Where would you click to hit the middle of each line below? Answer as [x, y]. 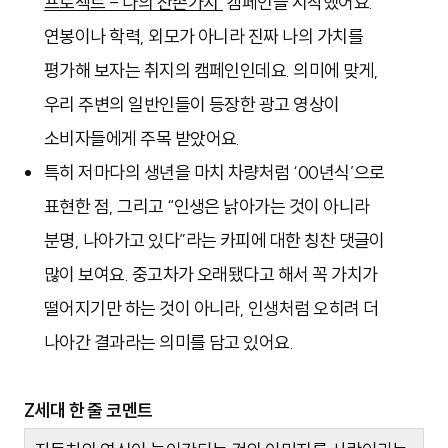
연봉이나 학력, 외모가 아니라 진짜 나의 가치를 [203, 37]
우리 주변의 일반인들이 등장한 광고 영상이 [192, 105]
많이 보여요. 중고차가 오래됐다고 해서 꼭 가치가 [211, 275]
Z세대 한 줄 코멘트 [88, 411]
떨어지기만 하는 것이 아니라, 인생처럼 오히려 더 [211, 309]
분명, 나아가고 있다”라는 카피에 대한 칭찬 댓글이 [214, 241]
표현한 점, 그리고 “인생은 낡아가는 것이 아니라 [207, 207]
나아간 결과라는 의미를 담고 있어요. [169, 343]
